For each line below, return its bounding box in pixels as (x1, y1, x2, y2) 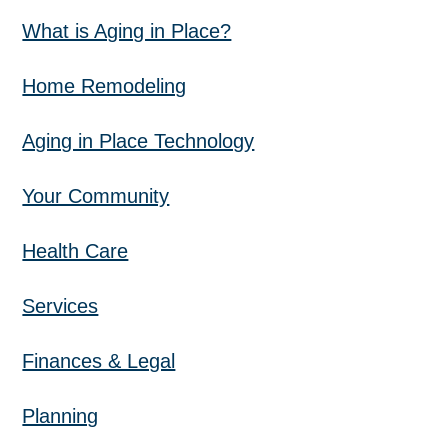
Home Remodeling (22, 75, 187, 98)
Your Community (22, 185, 170, 208)
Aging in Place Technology (22, 130, 255, 153)
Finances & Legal (22, 350, 176, 373)
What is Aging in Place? (22, 20, 232, 43)
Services (22, 295, 99, 318)
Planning (22, 405, 99, 428)
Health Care (22, 240, 129, 263)
